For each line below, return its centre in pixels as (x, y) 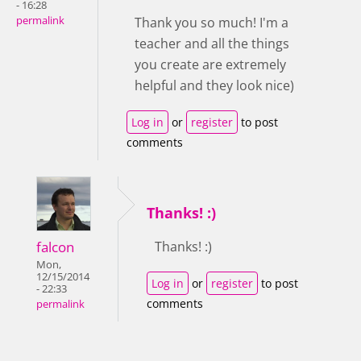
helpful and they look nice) (216, 85)
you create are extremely (210, 64)
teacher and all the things (212, 43)
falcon (55, 247)
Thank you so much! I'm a (212, 22)
